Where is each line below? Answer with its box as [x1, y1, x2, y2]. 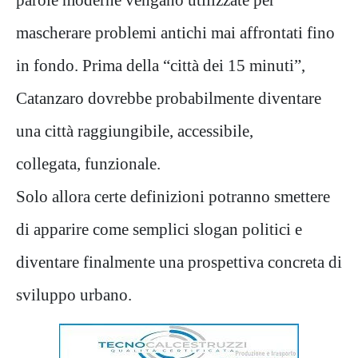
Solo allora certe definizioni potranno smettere [16, 186, 330, 205]
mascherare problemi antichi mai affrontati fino [16, 22, 335, 42]
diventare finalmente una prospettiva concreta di [16, 252, 342, 271]
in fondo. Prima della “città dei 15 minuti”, [16, 55, 305, 74]
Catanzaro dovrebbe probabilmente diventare [16, 88, 321, 107]
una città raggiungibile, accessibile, [16, 121, 253, 140]
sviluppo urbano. [16, 284, 132, 304]
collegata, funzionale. [16, 153, 161, 173]
